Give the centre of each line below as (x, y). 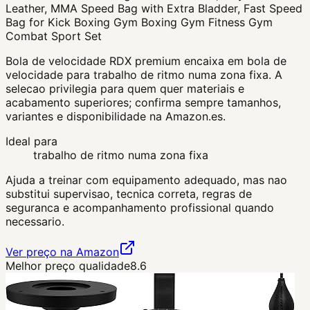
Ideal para (31, 142)
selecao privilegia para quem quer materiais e (125, 89)
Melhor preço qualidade (68, 266)
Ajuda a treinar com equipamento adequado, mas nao (146, 180)
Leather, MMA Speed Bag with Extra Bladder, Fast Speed (154, 9)
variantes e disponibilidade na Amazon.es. (116, 117)
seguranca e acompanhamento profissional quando (140, 208)
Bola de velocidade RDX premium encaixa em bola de (146, 61)
